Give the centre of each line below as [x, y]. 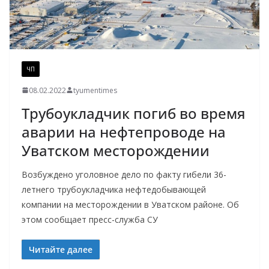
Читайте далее [61, 249]
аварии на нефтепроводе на [124, 131]
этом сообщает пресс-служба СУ [90, 219]
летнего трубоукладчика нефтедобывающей [114, 189]
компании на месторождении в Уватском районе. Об [130, 204]
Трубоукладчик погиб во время [134, 113]
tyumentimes [95, 90]
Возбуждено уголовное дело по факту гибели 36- [124, 174]
